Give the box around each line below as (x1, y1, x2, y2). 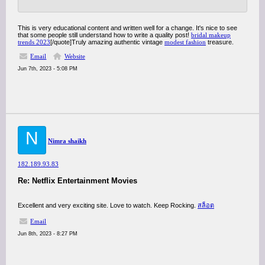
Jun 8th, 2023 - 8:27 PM (18, 231, 77, 237)
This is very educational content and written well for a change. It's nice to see (18, 24, 237, 31)
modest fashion (164, 38, 206, 46)
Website (64, 53, 85, 60)
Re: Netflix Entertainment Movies (18, 176, 137, 185)
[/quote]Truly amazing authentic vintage (50, 38, 164, 46)
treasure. (206, 38, 234, 46)
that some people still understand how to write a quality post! (18, 31, 191, 38)
